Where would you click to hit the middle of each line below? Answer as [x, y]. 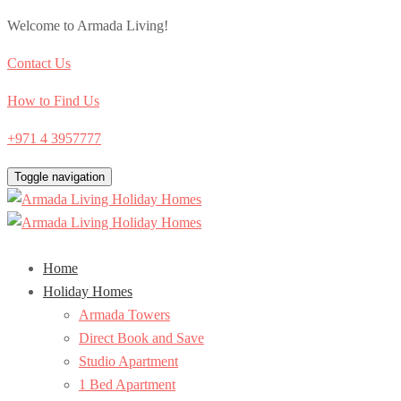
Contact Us [39, 63]
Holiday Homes [88, 291]
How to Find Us [53, 101]
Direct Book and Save [141, 338]
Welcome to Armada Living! [88, 26]
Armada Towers [124, 315]
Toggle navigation [60, 177]
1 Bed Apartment [127, 384]
